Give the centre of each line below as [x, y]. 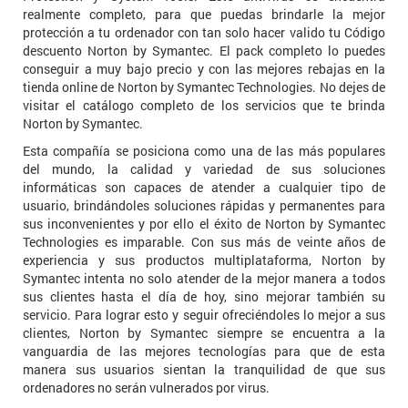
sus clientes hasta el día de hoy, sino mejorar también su [204, 297]
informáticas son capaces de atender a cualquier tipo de [204, 188]
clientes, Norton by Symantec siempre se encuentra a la [204, 333]
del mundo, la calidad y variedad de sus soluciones [204, 169]
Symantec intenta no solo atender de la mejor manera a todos [204, 279]
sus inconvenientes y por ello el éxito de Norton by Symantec [204, 224]
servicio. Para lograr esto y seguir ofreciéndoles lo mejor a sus [204, 315]
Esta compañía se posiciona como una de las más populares [204, 151]
